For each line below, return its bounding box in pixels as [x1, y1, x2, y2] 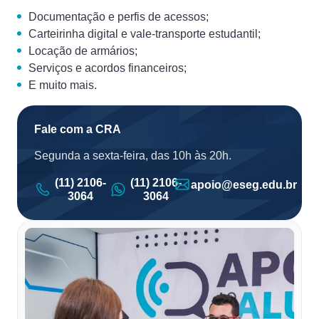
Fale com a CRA [34, 123, 121, 136]
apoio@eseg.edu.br [190, 178, 297, 191]
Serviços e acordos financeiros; [28, 62, 187, 75]
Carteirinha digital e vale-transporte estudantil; [28, 28, 261, 41]
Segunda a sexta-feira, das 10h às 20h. [34, 150, 231, 162]
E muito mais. [28, 79, 97, 92]
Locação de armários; [28, 45, 137, 58]
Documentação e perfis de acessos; [28, 11, 209, 23]
